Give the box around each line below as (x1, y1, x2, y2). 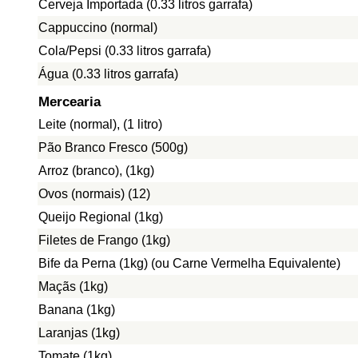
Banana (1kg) (38, 303, 115, 316)
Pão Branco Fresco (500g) (38, 141, 188, 154)
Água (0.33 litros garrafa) (38, 67, 178, 81)
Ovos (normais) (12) (38, 187, 150, 201)
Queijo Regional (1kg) (38, 210, 163, 224)
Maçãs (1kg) (38, 280, 108, 293)
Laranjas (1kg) (38, 326, 120, 340)
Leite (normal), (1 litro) (38, 117, 162, 131)
